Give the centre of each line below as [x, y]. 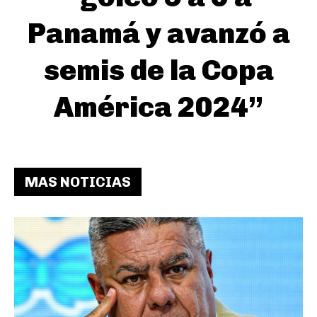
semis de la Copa [158, 70]
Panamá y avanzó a [158, 33]
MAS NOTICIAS [78, 181]
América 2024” [158, 106]
